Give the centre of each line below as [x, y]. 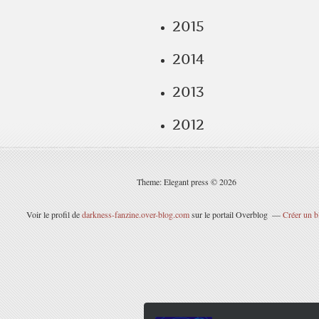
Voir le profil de [54, 214]
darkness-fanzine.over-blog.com [135, 214]
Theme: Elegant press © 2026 [187, 182]
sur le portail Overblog [228, 214]
